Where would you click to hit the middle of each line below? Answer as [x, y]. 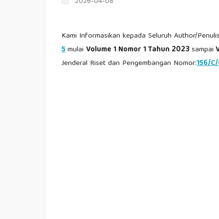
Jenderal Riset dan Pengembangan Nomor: [129, 63]
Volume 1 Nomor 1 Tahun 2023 [139, 50]
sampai [203, 50]
